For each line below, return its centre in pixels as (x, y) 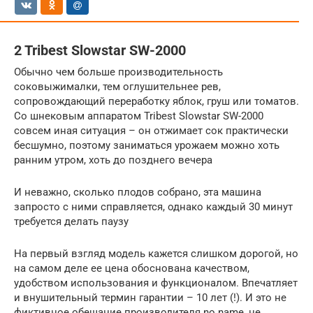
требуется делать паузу (71, 221)
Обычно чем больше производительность (118, 72)
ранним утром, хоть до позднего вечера (113, 160)
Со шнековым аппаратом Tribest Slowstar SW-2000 (139, 116)
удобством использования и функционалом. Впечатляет (156, 283)
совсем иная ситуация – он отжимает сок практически (151, 130)
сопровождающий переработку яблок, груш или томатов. (156, 101)
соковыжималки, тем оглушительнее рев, (117, 86)
